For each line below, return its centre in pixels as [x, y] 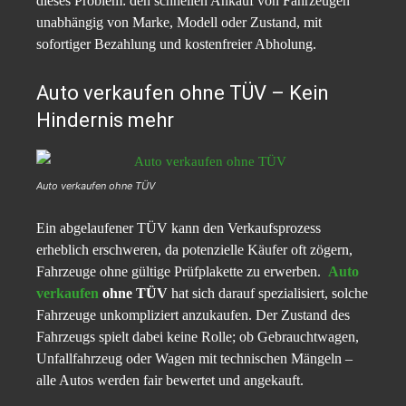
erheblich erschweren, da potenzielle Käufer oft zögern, [194, 250]
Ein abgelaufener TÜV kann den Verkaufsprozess [179, 228]
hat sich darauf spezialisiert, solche [268, 294]
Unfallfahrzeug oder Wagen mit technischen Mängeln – [194, 359]
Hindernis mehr [105, 121]
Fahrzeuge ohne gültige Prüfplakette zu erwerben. [182, 272]
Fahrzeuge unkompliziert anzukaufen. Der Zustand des [193, 315]
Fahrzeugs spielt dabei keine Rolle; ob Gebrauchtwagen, [198, 337]
